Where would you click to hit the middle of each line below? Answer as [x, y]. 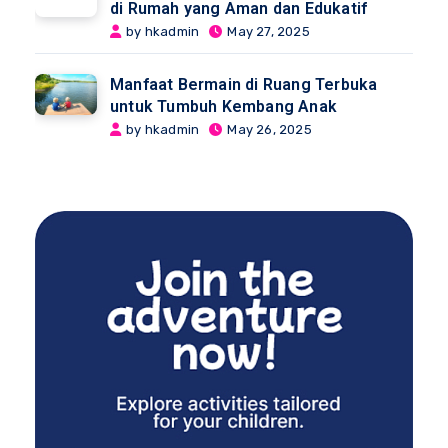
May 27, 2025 [268, 31]
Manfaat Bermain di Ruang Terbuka [244, 84]
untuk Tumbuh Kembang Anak [223, 106]
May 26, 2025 [269, 129]
